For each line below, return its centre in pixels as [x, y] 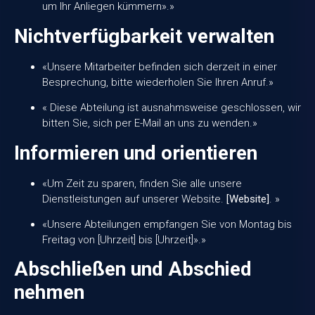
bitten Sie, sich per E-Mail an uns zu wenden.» [150, 123]
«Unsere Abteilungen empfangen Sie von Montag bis [167, 224]
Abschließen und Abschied [133, 269]
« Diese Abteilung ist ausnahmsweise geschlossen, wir [172, 108]
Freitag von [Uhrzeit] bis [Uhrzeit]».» [124, 239]
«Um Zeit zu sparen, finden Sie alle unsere [142, 183]
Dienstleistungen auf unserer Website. [134, 199]
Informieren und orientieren [136, 153]
